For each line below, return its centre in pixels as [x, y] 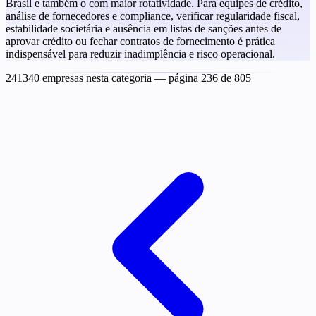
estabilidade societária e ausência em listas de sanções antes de [144, 28]
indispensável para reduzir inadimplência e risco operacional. [140, 54]
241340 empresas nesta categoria [80, 78]
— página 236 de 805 [203, 78]
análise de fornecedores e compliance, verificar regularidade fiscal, [153, 16]
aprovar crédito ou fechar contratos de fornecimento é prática [140, 41]
